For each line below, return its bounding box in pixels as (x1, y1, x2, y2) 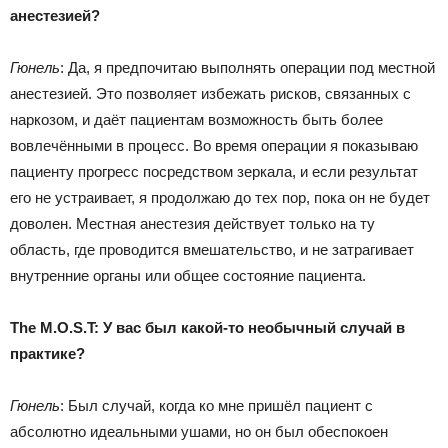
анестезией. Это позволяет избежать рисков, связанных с (10, 84, 411, 102)
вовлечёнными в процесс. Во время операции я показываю (10, 136, 418, 154)
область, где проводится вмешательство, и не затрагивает (10, 240, 414, 258)
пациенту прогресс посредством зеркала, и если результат (10, 162, 418, 180)
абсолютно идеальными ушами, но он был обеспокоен (10, 422, 388, 440)
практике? (10, 344, 85, 362)
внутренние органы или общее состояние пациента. (10, 266, 366, 284)
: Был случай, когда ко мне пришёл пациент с (60, 396, 373, 414)
